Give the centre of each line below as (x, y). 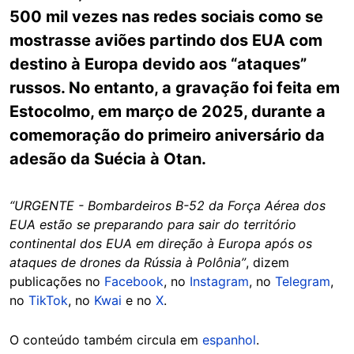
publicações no (57, 281)
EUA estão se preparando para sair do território (153, 224)
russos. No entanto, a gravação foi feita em (175, 88)
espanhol (229, 340)
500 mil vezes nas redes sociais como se (166, 17)
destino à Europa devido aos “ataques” (158, 64)
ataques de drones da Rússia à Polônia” (128, 262)
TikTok (48, 300)
